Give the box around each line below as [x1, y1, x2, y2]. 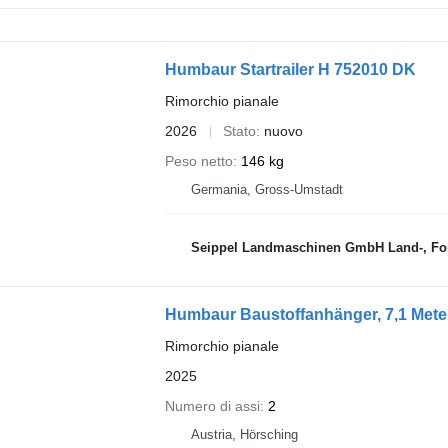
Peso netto [164, 153, 233, 170]
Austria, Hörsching [190, 427, 298, 443]
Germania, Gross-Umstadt [190, 182, 343, 198]
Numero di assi [164, 398, 260, 415]
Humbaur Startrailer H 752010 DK [164, 61, 416, 79]
